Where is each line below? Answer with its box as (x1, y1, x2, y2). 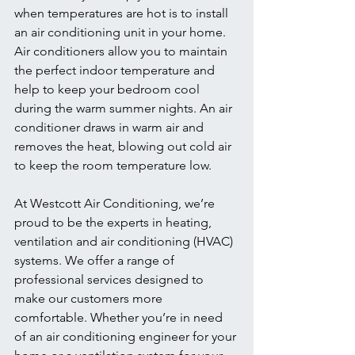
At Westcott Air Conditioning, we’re (14, 196, 218, 211)
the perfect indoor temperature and (14, 63, 218, 78)
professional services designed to (14, 272, 207, 287)
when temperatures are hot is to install (14, 6, 231, 21)
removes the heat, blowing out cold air (14, 139, 235, 154)
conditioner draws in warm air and (14, 120, 207, 135)
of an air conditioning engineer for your (14, 329, 239, 344)
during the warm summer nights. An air (14, 101, 235, 116)
